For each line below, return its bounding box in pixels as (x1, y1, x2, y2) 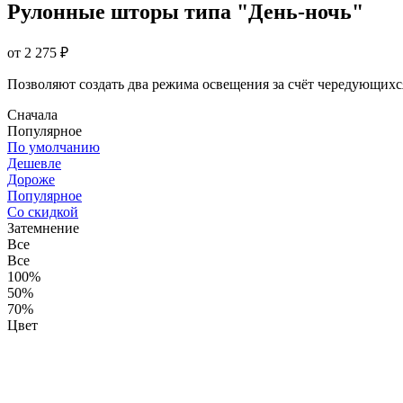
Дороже (7, 171, 55, 187)
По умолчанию (7, 139, 100, 155)
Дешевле (7, 155, 61, 171)
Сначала (7, 106, 58, 122)
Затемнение (7, 219, 79, 236)
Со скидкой (7, 203, 78, 219)
